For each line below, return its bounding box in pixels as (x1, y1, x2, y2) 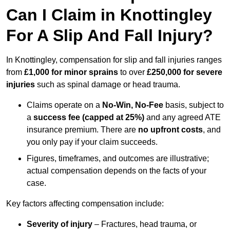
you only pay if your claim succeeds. (27, 138, 158, 147)
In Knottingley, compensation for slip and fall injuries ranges (6, 55, 222, 65)
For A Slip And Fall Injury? (6, 26, 213, 45)
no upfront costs (138, 125, 203, 135)
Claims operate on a (27, 101, 102, 110)
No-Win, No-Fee (102, 101, 163, 110)
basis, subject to (163, 101, 224, 110)
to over (118, 68, 147, 77)
